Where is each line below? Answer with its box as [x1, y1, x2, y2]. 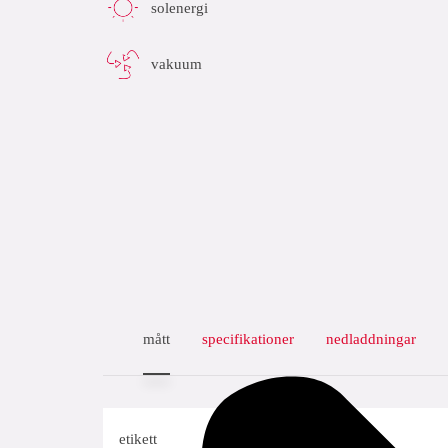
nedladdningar [326, 331, 416, 347]
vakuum [151, 55, 202, 72]
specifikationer [202, 331, 294, 347]
